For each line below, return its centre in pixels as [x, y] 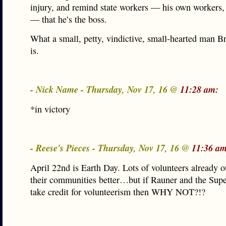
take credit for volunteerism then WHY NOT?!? [118, 192]
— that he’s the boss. [69, 19]
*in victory [50, 109]
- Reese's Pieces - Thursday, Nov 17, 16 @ [111, 148]
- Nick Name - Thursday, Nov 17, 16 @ [105, 89]
